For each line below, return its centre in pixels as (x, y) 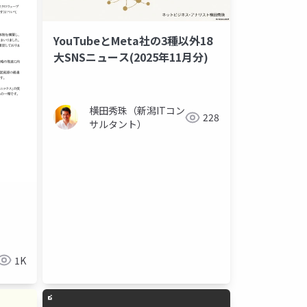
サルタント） (118, 124)
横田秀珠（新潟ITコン (137, 111)
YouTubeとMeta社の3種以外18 (133, 41)
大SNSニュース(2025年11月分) (131, 57)
